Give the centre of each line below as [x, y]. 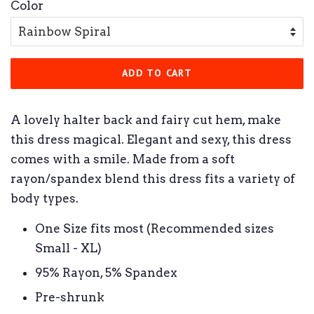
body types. [45, 198]
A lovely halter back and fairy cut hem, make [146, 120]
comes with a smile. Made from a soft [123, 159]
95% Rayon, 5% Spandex [106, 272]
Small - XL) [68, 248]
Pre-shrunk [70, 297]
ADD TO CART [157, 73]
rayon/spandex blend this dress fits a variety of [153, 178]
